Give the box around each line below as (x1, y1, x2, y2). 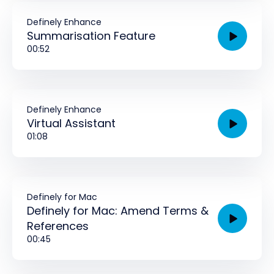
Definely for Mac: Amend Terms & (27, 203, 209, 218)
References (27, 218, 89, 234)
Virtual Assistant (27, 116, 116, 131)
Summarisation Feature (27, 28, 155, 43)
